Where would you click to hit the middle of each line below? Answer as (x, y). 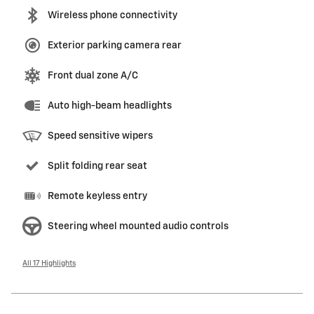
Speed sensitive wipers (100, 136)
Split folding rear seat (97, 166)
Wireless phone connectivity (112, 16)
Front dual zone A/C (93, 76)
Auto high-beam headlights (110, 106)
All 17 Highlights (49, 264)
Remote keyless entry (97, 197)
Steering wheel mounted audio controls (138, 227)
